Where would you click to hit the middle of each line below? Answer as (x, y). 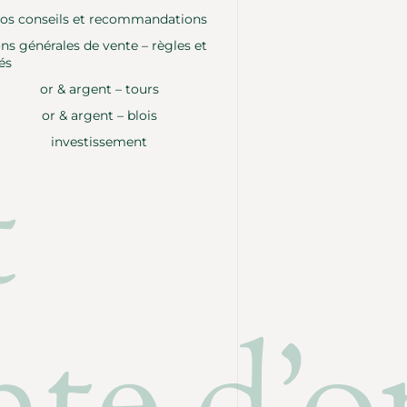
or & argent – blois (99, 115)
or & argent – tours (99, 89)
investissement (99, 141)
